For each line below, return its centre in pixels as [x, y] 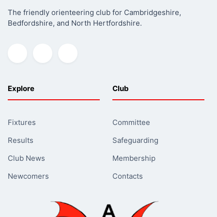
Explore [21, 88]
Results [21, 140]
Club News [26, 158]
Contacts [127, 176]
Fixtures [22, 122]
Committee [131, 122]
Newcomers [28, 176]
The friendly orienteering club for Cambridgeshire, [94, 12]
